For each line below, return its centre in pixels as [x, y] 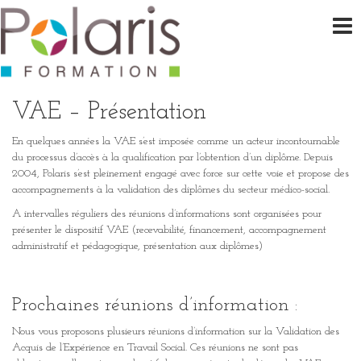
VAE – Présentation [109, 112]
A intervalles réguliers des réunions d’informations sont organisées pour [167, 214]
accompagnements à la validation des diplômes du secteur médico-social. [171, 189]
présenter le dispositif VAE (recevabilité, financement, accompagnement [169, 230]
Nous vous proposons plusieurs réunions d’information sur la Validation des [176, 331]
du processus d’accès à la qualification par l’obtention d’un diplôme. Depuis [172, 157]
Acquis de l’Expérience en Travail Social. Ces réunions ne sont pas [155, 347]
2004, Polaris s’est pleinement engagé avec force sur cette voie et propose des [180, 173]
